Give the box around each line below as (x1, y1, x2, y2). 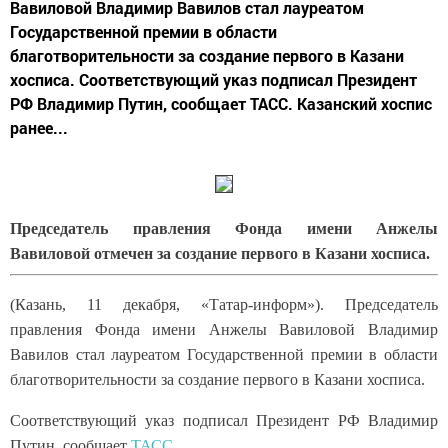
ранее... (10, 117, 68, 139)
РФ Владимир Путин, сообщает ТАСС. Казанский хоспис (10, 93, 432, 115)
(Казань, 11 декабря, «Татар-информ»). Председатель (10, 296, 438, 314)
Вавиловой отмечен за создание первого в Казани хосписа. (10, 245, 430, 263)
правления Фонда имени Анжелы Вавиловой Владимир (10, 321, 438, 339)
